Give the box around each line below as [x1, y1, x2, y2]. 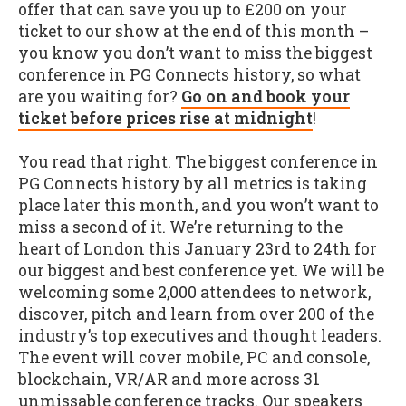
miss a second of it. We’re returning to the [18, 217, 343, 238]
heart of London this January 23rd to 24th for [18, 238, 377, 260]
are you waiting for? [18, 85, 181, 107]
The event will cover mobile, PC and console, [18, 347, 370, 369]
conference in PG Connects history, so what [18, 63, 361, 85]
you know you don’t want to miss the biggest [18, 42, 372, 63]
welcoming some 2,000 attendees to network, [18, 282, 371, 304]
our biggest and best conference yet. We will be [18, 260, 384, 282]
